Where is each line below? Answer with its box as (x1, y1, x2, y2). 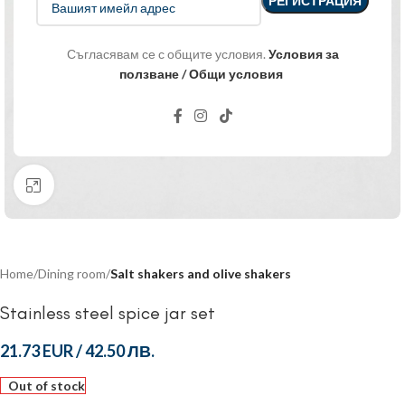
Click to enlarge (53, 177, 140, 192)
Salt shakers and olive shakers (110, 265, 291, 281)
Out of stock (7, 377, 85, 393)
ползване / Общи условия (119, 66, 283, 81)
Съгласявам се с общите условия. (66, 46, 268, 61)
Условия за (268, 46, 339, 61)
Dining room (38, 265, 106, 281)
